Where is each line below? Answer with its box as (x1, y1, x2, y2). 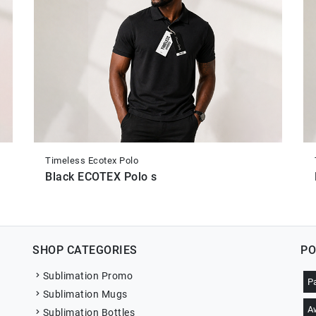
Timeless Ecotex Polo (45, 155, 138, 166)
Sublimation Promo (42, 270, 133, 282)
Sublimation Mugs (42, 288, 128, 300)
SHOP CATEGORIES (32, 243, 138, 257)
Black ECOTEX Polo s (45, 170, 157, 184)
